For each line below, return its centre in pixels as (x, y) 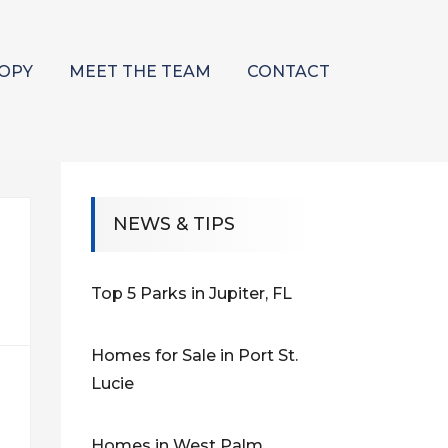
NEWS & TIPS (174, 223)
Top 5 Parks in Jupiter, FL (191, 293)
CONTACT (288, 72)
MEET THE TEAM (140, 72)
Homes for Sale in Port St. (194, 355)
